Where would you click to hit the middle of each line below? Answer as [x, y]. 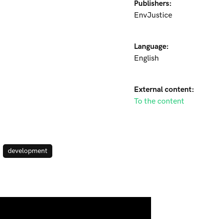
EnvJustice [153, 15]
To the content [159, 101]
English [146, 58]
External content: [164, 90]
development [28, 151]
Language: [151, 47]
